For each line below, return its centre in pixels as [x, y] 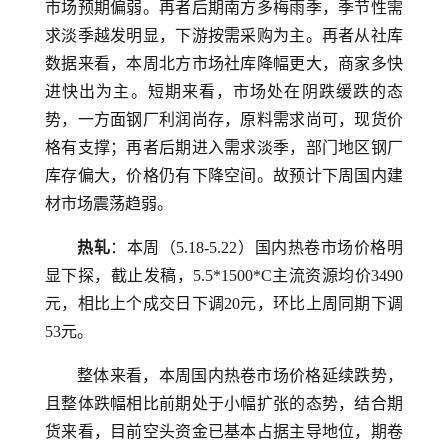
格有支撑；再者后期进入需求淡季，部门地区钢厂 [224, 147]
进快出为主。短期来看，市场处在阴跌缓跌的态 [224, 91]
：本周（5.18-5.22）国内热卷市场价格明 [256, 247]
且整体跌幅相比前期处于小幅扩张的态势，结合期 [224, 403]
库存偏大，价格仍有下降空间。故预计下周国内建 [224, 175]
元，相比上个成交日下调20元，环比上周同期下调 [224, 303]
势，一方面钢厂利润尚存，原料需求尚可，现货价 [224, 119]
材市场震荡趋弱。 [109, 203]
